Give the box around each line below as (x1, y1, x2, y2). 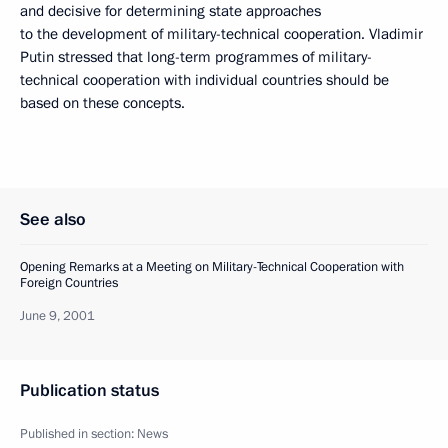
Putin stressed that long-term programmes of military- (20, 46, 372, 67)
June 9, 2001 (20, 306, 95, 325)
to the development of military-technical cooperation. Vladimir (20, 23, 423, 44)
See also (20, 207, 86, 231)
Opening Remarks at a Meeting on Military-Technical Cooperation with (20, 257, 404, 276)
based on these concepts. (20, 92, 185, 113)
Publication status (20, 378, 159, 402)
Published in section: (20, 424, 137, 443)
